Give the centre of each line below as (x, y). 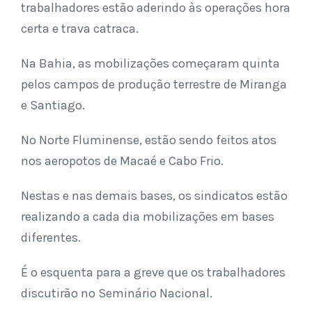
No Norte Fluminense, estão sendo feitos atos (149, 140)
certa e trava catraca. (80, 29)
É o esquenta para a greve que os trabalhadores (153, 273)
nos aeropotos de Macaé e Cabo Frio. (122, 161)
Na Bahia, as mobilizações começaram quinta (150, 64)
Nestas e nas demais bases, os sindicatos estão (154, 196)
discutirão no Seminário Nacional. (117, 294)
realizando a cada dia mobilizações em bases (148, 217)
